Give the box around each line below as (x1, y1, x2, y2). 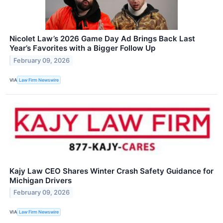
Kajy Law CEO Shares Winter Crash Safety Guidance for (9, 166, 214, 176)
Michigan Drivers (9, 175, 72, 185)
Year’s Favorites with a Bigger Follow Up (9, 43, 155, 53)
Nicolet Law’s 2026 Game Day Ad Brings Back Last (9, 34, 195, 44)
